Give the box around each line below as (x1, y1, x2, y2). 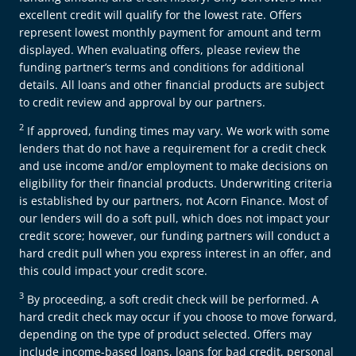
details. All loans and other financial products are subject (19, 76, 324, 92)
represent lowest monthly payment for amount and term (19, 24, 321, 40)
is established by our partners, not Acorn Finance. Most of (19, 192, 328, 208)
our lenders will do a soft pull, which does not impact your (19, 210, 330, 226)
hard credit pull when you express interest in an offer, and (19, 245, 331, 261)
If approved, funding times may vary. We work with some (24, 122, 330, 138)
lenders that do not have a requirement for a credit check (19, 140, 326, 156)
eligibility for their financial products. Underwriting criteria (19, 175, 332, 191)
